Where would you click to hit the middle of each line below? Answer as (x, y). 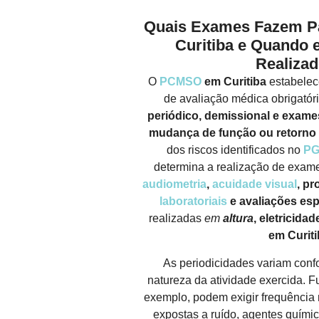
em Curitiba (234, 82)
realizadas (177, 219)
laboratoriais (193, 202)
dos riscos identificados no (235, 150)
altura (238, 219)
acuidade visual (254, 184)
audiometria (174, 184)
